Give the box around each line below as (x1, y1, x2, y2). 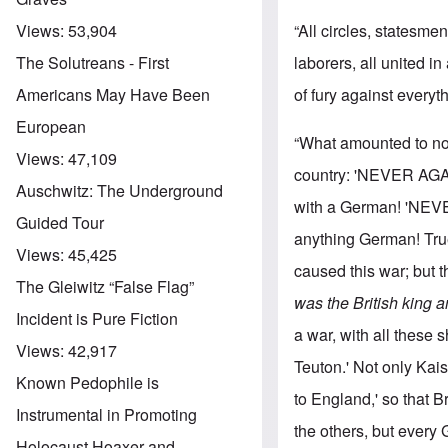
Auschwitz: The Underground (16, 178, 223, 202)
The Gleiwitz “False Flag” (16, 274, 194, 298)
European (16, 114, 86, 138)
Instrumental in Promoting (16, 402, 197, 426)
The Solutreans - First (16, 50, 169, 74)
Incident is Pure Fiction (16, 306, 178, 330)
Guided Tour (16, 210, 104, 234)
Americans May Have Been (16, 82, 210, 106)
